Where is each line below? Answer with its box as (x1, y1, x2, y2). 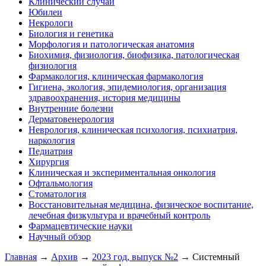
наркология (28, 135, 75, 146)
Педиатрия (28, 146, 72, 157)
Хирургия (28, 157, 69, 167)
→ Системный (178, 252, 240, 262)
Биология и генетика (28, 28, 113, 39)
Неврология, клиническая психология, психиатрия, (28, 125, 237, 135)
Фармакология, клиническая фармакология (28, 71, 203, 82)
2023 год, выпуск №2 (92, 252, 178, 262)
